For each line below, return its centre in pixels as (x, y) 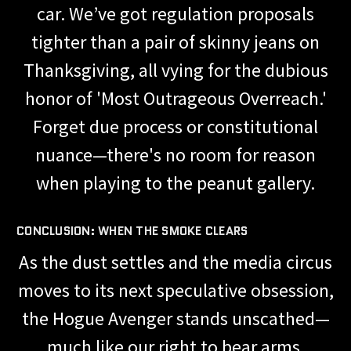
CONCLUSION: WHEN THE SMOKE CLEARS (132, 231)
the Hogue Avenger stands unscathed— (175, 318)
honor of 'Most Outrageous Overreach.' (175, 98)
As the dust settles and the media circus (175, 262)
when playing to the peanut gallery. (175, 183)
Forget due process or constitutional (175, 126)
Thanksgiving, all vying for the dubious (175, 70)
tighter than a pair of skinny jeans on (175, 42)
